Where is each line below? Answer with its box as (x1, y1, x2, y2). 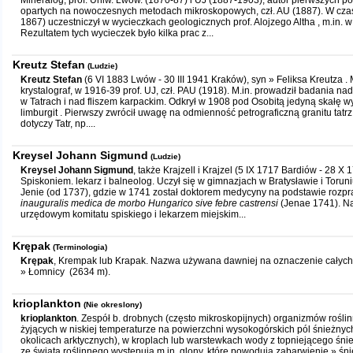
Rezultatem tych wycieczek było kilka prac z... (20, 28, 214, 39)
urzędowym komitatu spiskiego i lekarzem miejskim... (20, 209, 246, 220)
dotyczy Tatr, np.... (20, 118, 95, 129)
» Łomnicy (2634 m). (20, 266, 110, 277)
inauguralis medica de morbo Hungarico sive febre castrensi (20, 198, 281, 209)
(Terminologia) (53, 243, 107, 251)
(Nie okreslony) (84, 300, 142, 309)
